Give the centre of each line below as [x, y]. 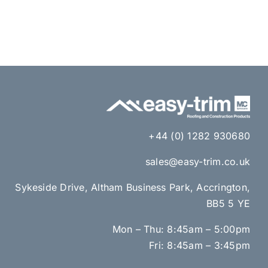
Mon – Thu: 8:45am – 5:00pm [181, 229]
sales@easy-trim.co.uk [198, 161]
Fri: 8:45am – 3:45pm [200, 245]
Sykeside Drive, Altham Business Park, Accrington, [133, 187]
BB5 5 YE [229, 203]
